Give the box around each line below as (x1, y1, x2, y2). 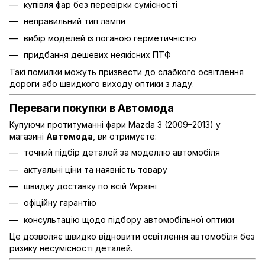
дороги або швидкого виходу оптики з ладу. (9, 78, 194, 89)
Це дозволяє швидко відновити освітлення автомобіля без (9, 231, 255, 242)
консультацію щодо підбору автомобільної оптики (24, 214, 234, 225)
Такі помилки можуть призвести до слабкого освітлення (9, 66, 244, 77)
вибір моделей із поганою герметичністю (24, 33, 196, 43)
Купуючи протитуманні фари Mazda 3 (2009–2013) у (9, 119, 221, 130)
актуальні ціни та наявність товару (24, 164, 167, 174)
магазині (9, 131, 46, 142)
